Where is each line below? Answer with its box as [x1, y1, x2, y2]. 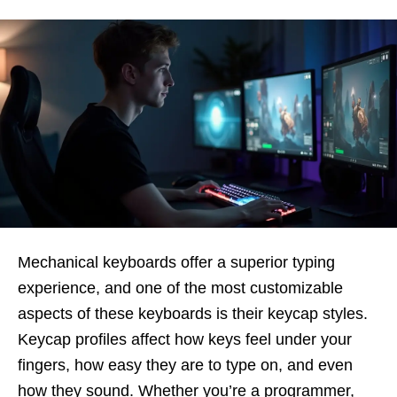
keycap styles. [268, 305, 368, 323]
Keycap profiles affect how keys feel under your [18, 331, 352, 349]
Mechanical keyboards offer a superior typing [18, 253, 335, 272]
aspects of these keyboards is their [18, 305, 263, 323]
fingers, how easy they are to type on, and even [18, 356, 353, 375]
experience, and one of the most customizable [18, 279, 343, 298]
